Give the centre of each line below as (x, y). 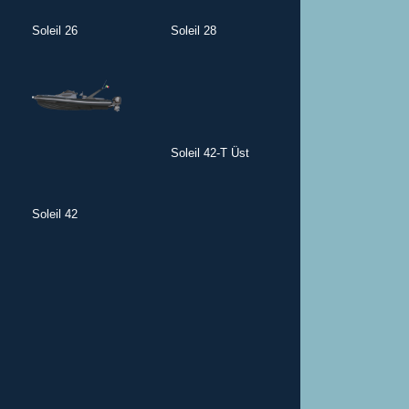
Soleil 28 (194, 30)
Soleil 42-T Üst (210, 152)
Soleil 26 (55, 30)
